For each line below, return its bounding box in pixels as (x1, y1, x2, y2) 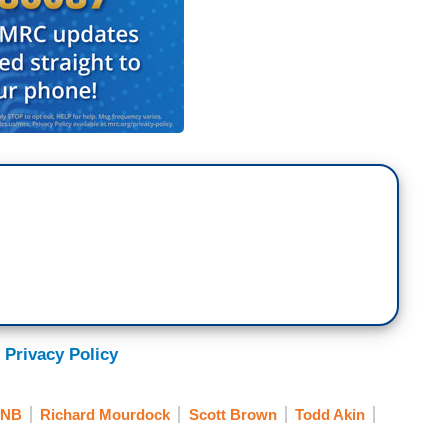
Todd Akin (295, 406, 365, 424)
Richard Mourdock (40, 406, 170, 424)
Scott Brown (188, 406, 277, 424)
